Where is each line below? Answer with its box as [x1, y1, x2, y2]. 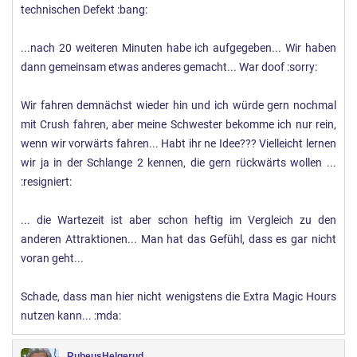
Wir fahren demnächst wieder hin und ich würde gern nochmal [21, 98, 336, 112]
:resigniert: [21, 175, 72, 189]
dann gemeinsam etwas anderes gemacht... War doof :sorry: [21, 60, 317, 74]
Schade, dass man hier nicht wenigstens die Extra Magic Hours [21, 289, 336, 304]
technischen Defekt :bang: [21, 2, 147, 17]
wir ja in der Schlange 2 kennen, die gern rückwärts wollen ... [21, 155, 336, 170]
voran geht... [21, 251, 84, 265]
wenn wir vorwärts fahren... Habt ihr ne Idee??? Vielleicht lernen [21, 136, 336, 151]
